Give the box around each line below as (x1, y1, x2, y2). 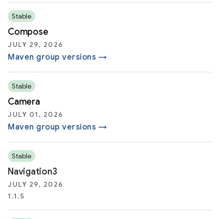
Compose (8, 26, 48, 37)
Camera (8, 96, 40, 107)
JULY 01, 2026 (8, 110, 64, 119)
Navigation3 (8, 166, 57, 177)
